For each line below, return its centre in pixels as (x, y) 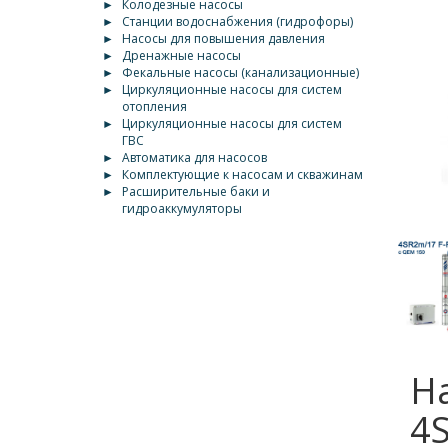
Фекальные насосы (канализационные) (240, 72)
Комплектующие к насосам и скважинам (242, 174)
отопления (154, 106)
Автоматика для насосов (194, 157)
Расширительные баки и (196, 191)
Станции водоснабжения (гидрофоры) (237, 21)
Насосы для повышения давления (223, 38)
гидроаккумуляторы (182, 208)
